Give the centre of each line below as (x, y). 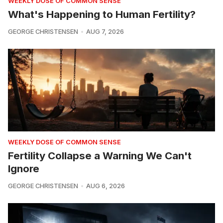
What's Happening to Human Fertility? (102, 14)
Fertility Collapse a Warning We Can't (100, 155)
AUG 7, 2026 (105, 31)
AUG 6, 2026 (105, 186)
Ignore (24, 168)
